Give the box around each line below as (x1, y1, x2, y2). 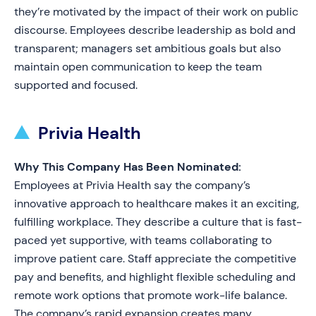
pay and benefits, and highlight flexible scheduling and (14, 269, 296, 284)
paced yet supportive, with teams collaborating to (14, 233, 272, 248)
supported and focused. (14, 78, 138, 92)
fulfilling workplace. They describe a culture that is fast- (14, 214, 302, 229)
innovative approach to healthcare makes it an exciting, (14, 196, 299, 211)
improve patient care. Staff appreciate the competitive (14, 251, 296, 266)
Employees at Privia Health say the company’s (14, 178, 250, 193)
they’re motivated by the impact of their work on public (14, 4, 298, 19)
